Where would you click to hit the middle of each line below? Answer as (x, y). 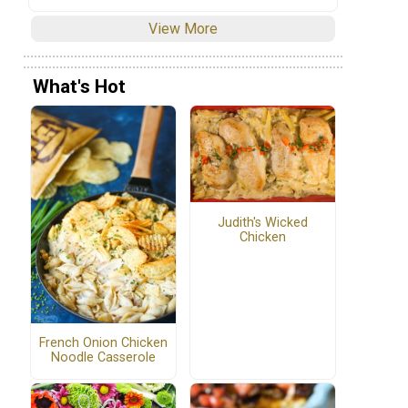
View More (183, 29)
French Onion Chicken (103, 343)
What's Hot (79, 86)
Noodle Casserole (103, 358)
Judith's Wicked (263, 222)
